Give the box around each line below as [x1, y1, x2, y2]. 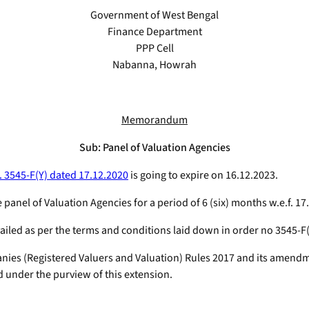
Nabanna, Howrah [112, 57, 197, 73]
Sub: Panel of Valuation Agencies [79, 140, 230, 156]
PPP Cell [135, 41, 174, 57]
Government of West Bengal [90, 8, 219, 23]
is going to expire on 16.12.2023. [128, 168, 278, 183]
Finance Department [107, 24, 202, 40]
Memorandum [121, 112, 188, 128]
